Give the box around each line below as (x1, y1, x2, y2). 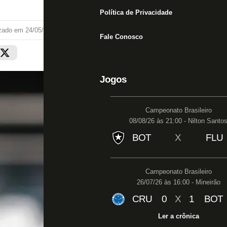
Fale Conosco (100, 33, 143, 41)
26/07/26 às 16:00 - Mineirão (136, 178, 220, 186)
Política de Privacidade (100, 9, 172, 16)
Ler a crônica (158, 212, 199, 220)
